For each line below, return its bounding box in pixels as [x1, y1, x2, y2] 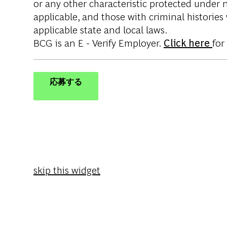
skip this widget [33, 162, 100, 176]
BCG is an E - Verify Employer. [33, 35, 164, 49]
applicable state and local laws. [33, 22, 168, 36]
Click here [164, 35, 212, 49]
